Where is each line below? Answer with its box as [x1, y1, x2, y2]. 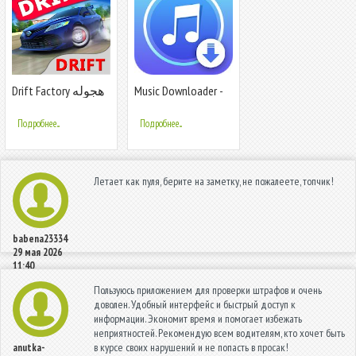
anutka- [13, 340, 44, 354]
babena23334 [13, 231, 68, 246]
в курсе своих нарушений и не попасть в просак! [94, 339, 288, 354]
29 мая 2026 [13, 245, 62, 259]
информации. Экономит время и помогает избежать [94, 311, 302, 326]
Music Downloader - [134, 82, 222, 99]
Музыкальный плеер [134, 95, 229, 112]
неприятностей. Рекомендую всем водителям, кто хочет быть [94, 325, 345, 340]
